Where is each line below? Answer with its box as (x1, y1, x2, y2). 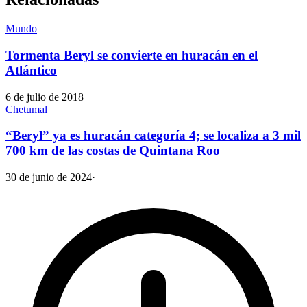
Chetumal (5, 103, 47, 115)
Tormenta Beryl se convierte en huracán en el (5, 48, 258, 63)
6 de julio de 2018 (5, 90, 84, 103)
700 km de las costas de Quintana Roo (5, 143, 220, 158)
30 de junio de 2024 (5, 171, 92, 184)
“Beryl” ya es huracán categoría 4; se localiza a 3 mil (5, 128, 301, 143)
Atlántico (5, 63, 57, 78)
